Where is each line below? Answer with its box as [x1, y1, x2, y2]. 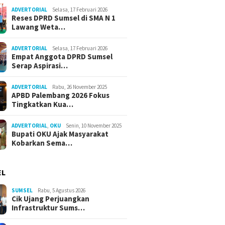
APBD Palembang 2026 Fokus [12, 90, 110, 100]
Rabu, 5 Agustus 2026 [38, 187, 86, 194]
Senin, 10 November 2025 [66, 122, 122, 130]
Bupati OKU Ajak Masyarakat [12, 129, 109, 139]
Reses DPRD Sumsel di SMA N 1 [12, 13, 116, 23]
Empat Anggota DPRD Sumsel [12, 52, 113, 62]
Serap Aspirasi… [12, 61, 68, 71]
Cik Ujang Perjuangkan [12, 194, 90, 204]
